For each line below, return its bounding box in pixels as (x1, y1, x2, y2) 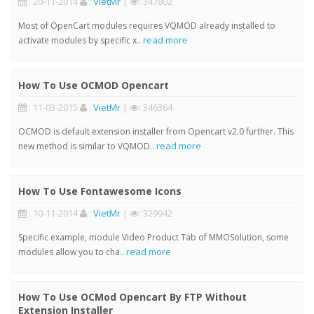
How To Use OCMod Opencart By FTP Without (18, 290, 247, 304)
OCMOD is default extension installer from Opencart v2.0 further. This (18, 125, 294, 138)
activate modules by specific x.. (18, 34, 143, 47)
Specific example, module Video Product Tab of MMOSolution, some (18, 231, 289, 244)
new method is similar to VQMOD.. (18, 140, 156, 153)
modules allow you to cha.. (18, 246, 126, 259)
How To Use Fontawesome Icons (18, 184, 182, 198)
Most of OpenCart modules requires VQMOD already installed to (18, 20, 275, 32)
